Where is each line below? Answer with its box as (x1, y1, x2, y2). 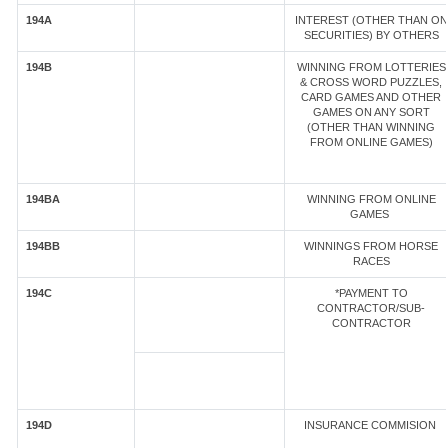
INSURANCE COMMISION (303, 419, 439, 431)
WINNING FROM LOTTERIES (296, 61, 446, 73)
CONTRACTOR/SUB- (317, 302, 425, 314)
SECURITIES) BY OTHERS (303, 29, 439, 41)
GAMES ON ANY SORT (312, 106, 430, 118)
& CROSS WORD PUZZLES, (300, 76, 442, 88)
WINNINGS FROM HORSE (304, 240, 438, 252)
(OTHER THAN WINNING (307, 121, 435, 133)
